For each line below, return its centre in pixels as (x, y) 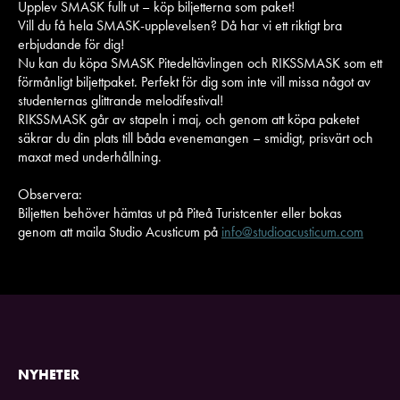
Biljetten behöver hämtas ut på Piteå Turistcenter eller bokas (180, 213)
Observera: (50, 194)
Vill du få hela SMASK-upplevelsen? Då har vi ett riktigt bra (180, 25)
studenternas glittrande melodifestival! (121, 100)
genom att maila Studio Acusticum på (120, 232)
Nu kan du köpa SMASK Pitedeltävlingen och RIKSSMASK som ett (200, 63)
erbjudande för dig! (71, 44)
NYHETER (49, 375)
